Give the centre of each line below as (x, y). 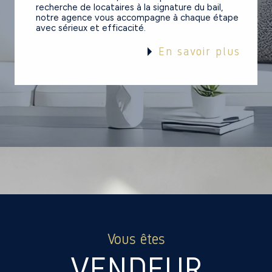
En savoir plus (200, 52)
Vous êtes (139, 240)
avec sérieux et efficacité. (91, 28)
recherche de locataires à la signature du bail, (130, 8)
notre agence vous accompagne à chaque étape (138, 18)
